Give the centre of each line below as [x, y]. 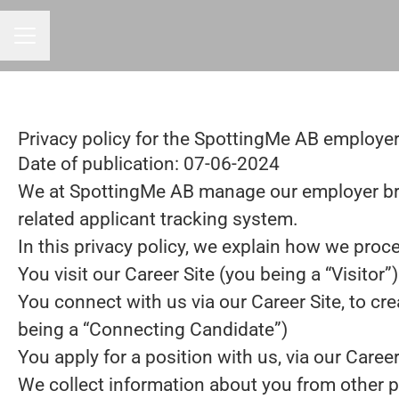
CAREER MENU [59, 43]
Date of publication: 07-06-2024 [149, 164]
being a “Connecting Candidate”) [153, 330]
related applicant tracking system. [158, 219]
